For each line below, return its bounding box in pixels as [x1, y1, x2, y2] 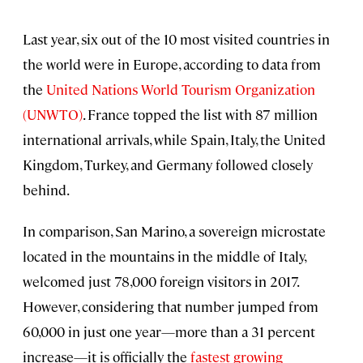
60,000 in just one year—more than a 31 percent [23, 322, 315, 341]
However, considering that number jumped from [23, 297, 318, 316]
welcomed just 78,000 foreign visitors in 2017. [23, 272, 298, 291]
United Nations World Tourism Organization [46, 80, 315, 99]
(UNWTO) [23, 105, 83, 124]
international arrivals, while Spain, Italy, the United [23, 130, 326, 149]
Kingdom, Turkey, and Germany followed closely [23, 156, 313, 174]
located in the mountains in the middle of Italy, [23, 247, 305, 266]
